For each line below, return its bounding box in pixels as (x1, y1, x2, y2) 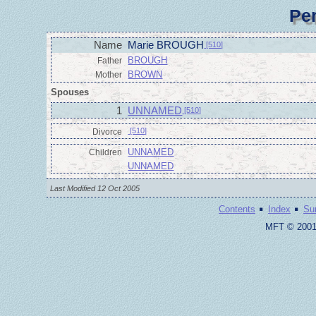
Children (89, 147, 123, 157)
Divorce (92, 126, 123, 137)
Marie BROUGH (128, 39, 205, 51)
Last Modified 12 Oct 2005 (50, 183, 140, 193)
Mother (95, 69, 123, 80)
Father (97, 55, 123, 66)
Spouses (51, 87, 90, 98)
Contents (219, 203, 255, 214)
